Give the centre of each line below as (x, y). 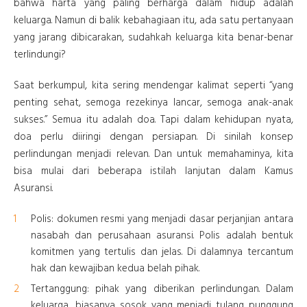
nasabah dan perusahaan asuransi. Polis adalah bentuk (162, 236)
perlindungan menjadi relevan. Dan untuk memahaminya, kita (153, 155)
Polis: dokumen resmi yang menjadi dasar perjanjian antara (162, 220)
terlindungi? (40, 55)
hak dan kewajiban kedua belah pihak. (115, 269)
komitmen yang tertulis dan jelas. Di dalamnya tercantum (162, 253)
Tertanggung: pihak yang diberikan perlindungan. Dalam (162, 290)
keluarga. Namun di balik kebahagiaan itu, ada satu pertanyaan (153, 21)
